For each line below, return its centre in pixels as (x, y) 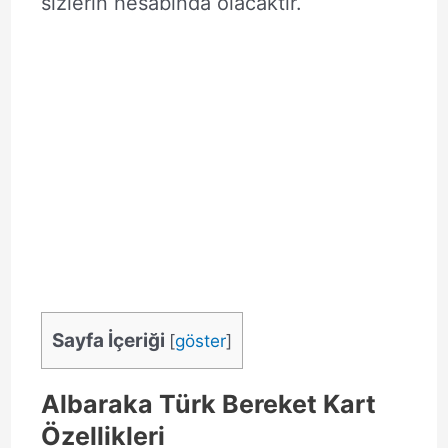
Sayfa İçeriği (108, 340)
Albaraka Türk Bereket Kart (208, 403)
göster (200, 340)
